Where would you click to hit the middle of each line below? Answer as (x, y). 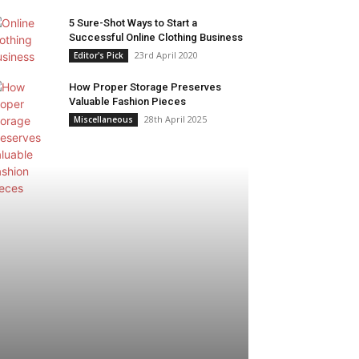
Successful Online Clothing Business (156, 37)
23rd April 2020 (166, 55)
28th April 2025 (175, 119)
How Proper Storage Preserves (145, 87)
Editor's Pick (99, 55)
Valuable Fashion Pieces (127, 101)
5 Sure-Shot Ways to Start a (133, 23)
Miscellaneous (103, 119)
